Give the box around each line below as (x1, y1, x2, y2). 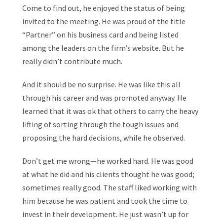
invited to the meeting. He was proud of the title (22, 16, 185, 26)
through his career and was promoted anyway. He (22, 93, 186, 103)
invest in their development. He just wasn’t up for (22, 209, 188, 219)
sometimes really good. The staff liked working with (22, 183, 197, 192)
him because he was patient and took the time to (22, 196, 187, 206)
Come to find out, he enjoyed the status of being (22, 3, 185, 13)
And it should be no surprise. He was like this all (22, 79, 181, 89)
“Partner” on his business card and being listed (22, 30, 179, 39)
